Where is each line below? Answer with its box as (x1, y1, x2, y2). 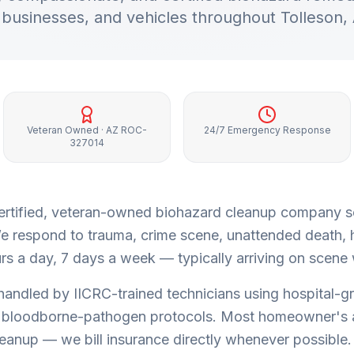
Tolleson (281, 8, 343, 27)
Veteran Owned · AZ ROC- (27, 124, 147, 136)
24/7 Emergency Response (203, 124, 331, 136)
